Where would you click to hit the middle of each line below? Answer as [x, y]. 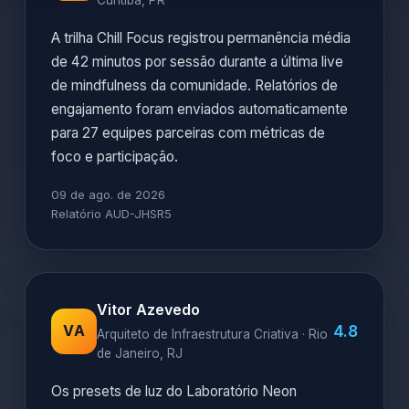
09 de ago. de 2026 [108, 194]
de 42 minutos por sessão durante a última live [197, 62]
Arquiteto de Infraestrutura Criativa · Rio [212, 334]
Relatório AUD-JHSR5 [111, 214]
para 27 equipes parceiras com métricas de [188, 133]
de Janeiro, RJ [140, 353]
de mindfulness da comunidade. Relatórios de [194, 85]
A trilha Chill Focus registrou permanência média [201, 38]
